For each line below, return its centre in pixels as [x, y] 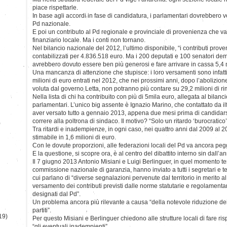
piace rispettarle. [55, 7]
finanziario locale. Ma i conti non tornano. [89, 40]
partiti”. [42, 210]
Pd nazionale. [51, 24]
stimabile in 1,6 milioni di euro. [74, 137]
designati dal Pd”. [56, 194]
